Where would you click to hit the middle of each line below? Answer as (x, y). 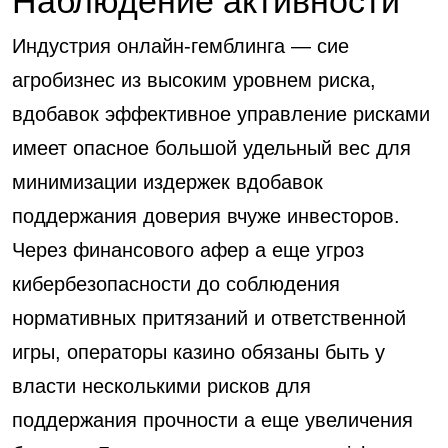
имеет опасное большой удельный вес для (211, 148)
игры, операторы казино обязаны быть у (198, 352)
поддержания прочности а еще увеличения (212, 420)
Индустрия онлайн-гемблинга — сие (180, 46)
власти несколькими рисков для (161, 386)
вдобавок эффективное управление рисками (221, 114)
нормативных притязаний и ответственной (209, 318)
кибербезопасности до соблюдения (176, 284)
